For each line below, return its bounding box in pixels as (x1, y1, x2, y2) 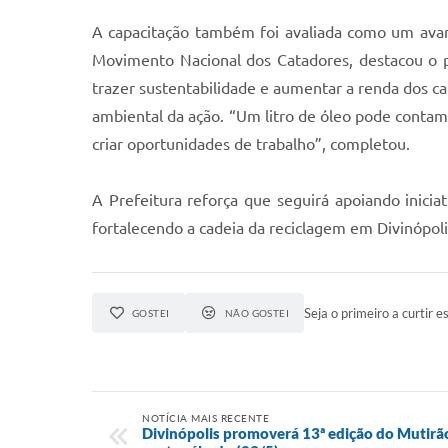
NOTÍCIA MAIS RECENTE (142, 412, 269, 424)
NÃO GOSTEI (224, 307, 290, 319)
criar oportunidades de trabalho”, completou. (92, 135, 410, 153)
